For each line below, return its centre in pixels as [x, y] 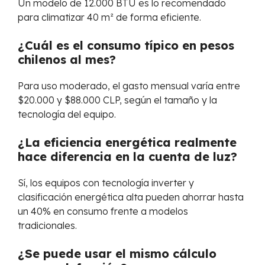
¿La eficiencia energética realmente [127, 142]
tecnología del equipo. [67, 114]
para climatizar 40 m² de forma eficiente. [109, 17]
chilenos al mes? [67, 59]
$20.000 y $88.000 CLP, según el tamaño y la [117, 100]
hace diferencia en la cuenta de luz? [127, 156]
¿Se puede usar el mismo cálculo [117, 253]
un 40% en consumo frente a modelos [103, 211]
